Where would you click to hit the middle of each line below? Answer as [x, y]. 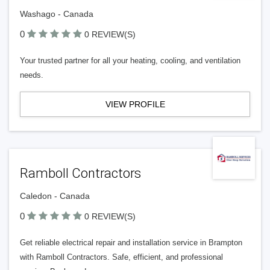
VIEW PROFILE [135, 104]
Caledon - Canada [55, 196]
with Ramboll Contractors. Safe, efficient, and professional [121, 257]
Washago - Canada [57, 14]
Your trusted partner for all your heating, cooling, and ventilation [130, 61]
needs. [32, 75]
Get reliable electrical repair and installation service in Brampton [131, 243]
